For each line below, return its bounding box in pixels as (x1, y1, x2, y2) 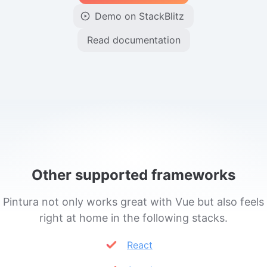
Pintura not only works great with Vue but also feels (3, 195, 264, 208)
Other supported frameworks (32, 166, 235, 184)
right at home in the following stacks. (39, 212, 228, 224)
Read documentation (86, 34, 181, 46)
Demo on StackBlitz (95, 10, 184, 22)
